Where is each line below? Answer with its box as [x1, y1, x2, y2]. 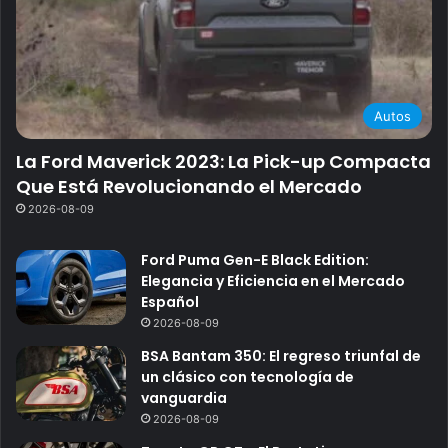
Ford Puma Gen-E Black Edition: [141, 250, 369, 271]
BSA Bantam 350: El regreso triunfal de [141, 346, 421, 367]
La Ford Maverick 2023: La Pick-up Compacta [16, 149, 431, 175]
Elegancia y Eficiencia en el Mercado [141, 271, 405, 292]
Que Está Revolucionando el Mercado [16, 174, 362, 200]
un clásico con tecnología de [141, 367, 354, 388]
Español [141, 292, 199, 313]
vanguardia [141, 388, 227, 409]
